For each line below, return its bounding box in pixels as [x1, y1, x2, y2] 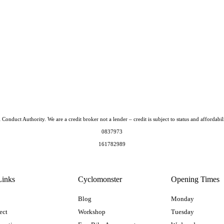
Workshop [77, 207, 105, 215]
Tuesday [171, 207, 194, 215]
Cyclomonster [77, 174, 122, 183]
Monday [171, 194, 194, 202]
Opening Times [171, 174, 220, 183]
